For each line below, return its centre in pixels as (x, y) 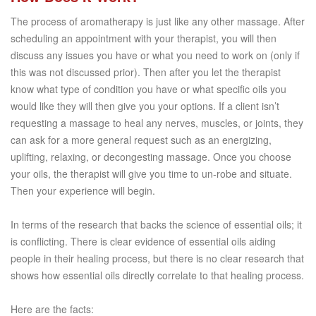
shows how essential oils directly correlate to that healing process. (157, 275)
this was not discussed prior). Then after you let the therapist (146, 72)
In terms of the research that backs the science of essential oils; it (156, 225)
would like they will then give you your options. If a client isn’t (145, 106)
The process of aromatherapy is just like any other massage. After (158, 22)
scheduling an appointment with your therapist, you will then (144, 38)
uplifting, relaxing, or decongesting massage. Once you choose (151, 157)
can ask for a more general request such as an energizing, (141, 140)
